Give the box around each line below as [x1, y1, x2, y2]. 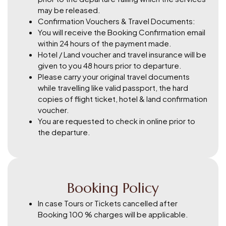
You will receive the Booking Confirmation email [38, 27, 205, 37]
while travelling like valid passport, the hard [38, 82, 188, 92]
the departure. [38, 127, 90, 137]
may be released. [38, 5, 100, 15]
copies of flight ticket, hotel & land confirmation [38, 93, 207, 103]
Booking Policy [67, 179, 159, 197]
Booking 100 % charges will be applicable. [38, 209, 188, 219]
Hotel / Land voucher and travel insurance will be [38, 49, 206, 59]
